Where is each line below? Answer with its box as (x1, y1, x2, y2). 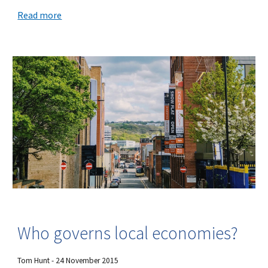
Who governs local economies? (17, 221, 239, 244)
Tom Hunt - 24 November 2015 (17, 255, 119, 266)
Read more (17, 8, 62, 21)
